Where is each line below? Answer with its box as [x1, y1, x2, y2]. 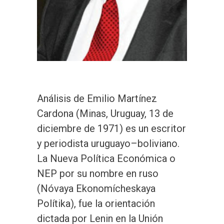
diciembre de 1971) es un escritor [37, 122, 186, 134]
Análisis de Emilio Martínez [37, 92, 157, 104]
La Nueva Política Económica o [37, 152, 175, 164]
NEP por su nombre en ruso [37, 167, 158, 179]
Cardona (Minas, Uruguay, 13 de [37, 107, 173, 119]
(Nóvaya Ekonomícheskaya [37, 182, 155, 194]
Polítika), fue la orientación [37, 197, 155, 209]
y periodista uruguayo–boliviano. [37, 137, 179, 149]
